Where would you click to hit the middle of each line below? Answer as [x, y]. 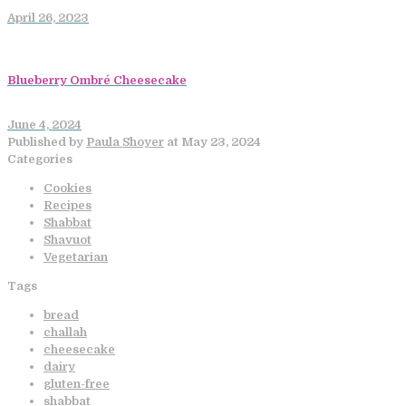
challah [65, 332]
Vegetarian [76, 257]
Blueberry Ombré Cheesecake [97, 80]
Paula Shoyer [125, 142]
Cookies [68, 188]
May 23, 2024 [221, 142]
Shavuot [68, 240]
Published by [45, 142]
